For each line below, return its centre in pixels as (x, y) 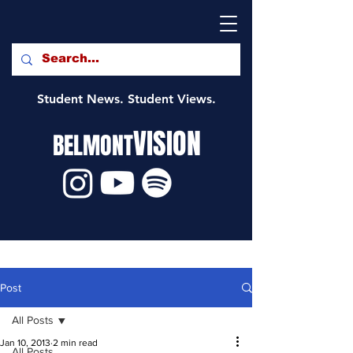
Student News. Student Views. (126, 99)
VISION (167, 144)
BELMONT (93, 146)
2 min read (75, 343)
